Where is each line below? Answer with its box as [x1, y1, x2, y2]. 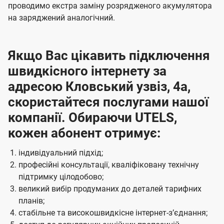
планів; [18, 196, 44, 206]
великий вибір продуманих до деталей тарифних [18, 184, 201, 194]
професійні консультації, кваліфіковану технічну [18, 160, 199, 170]
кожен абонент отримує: [8, 125, 160, 141]
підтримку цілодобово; [18, 172, 103, 182]
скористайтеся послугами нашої [8, 94, 208, 110]
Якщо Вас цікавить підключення [8, 48, 210, 63]
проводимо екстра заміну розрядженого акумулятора [8, 1, 212, 11]
